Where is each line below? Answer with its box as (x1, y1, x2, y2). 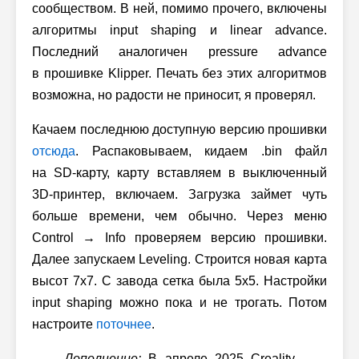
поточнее (96, 317, 151, 331)
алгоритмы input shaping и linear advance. (32, 22, 327, 37)
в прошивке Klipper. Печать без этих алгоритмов (32, 66, 327, 80)
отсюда (32, 143, 75, 158)
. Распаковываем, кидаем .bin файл (75, 143, 327, 158)
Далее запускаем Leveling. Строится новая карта (32, 252, 327, 266)
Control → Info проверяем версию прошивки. (32, 230, 327, 244)
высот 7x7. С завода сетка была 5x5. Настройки (32, 273, 327, 288)
